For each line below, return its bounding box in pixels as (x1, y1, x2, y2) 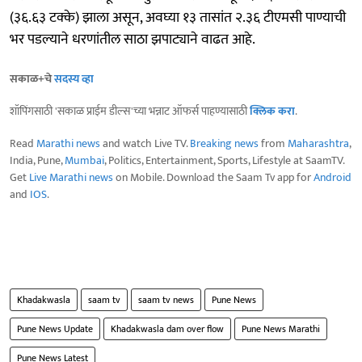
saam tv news (138, 291, 194, 308)
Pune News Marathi (242, 320, 320, 337)
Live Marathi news (29, 167, 113, 187)
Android (314, 167, 351, 187)
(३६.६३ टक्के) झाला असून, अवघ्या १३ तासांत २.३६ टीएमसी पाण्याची (10, 5, 346, 30)
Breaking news (190, 133, 259, 153)
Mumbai (65, 150, 104, 170)
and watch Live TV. (100, 133, 190, 153)
